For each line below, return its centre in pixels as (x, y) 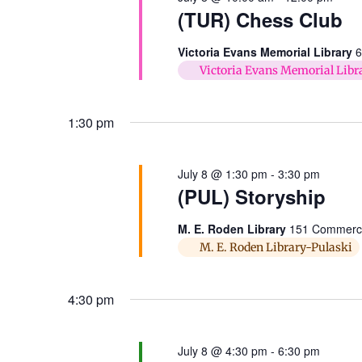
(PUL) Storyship (251, 196)
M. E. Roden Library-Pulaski (276, 247)
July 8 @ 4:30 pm (222, 350)
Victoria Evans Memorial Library (266, 51)
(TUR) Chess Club (260, 19)
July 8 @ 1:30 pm (222, 173)
